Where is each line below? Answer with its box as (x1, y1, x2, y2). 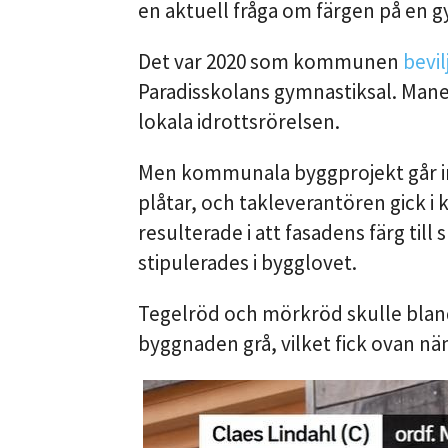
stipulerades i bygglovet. (138, 249, 357, 277)
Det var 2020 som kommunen (138, 48, 403, 76)
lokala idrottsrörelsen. (138, 108, 340, 136)
